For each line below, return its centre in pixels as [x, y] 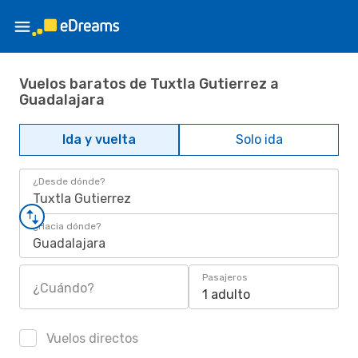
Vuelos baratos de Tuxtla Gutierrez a [149, 84]
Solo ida [259, 139]
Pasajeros [225, 277]
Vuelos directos [91, 338]
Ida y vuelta [99, 139]
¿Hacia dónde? [67, 226]
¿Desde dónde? [69, 181]
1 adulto [226, 294]
